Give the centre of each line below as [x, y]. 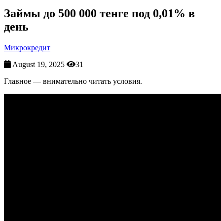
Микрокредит [27, 47]
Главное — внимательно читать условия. [73, 81]
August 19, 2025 [39, 64]
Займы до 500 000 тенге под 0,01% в [99, 13]
